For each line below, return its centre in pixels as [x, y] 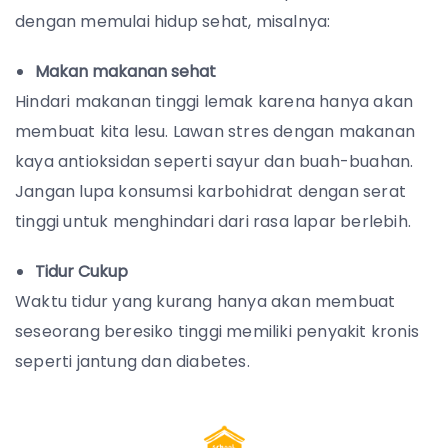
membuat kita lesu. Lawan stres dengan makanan [215, 131]
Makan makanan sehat [125, 71]
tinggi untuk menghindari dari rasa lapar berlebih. [215, 221]
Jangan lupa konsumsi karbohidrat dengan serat [211, 191]
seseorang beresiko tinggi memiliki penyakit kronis [217, 331]
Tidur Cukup [83, 271]
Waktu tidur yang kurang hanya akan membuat [205, 301]
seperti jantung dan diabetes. [134, 361]
